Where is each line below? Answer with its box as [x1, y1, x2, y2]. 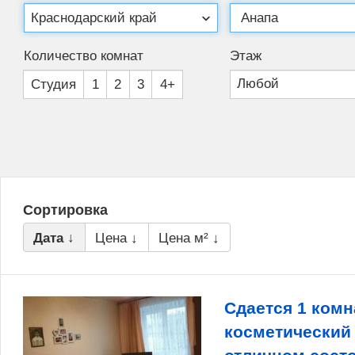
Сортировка [23, 202, 108, 219]
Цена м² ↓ [158, 230, 220, 246]
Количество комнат [23, 48, 143, 63]
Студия [30, 76, 76, 92]
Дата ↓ [33, 230, 75, 246]
